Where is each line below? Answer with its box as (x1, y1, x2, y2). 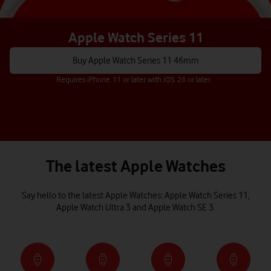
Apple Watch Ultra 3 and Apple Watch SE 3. (56, 202, 215, 213)
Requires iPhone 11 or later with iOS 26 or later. (56, 74, 212, 84)
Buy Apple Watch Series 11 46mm (72, 55, 199, 66)
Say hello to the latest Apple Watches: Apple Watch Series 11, (21, 190, 250, 201)
